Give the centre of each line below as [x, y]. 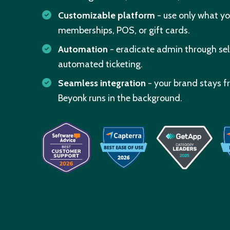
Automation [83, 49]
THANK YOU [65, 191]
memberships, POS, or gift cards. [124, 30]
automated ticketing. [101, 64]
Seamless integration [102, 83]
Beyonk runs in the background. [120, 98]
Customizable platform [107, 15]
